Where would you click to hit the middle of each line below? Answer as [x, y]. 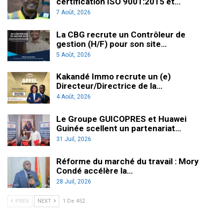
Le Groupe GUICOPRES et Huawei [121, 119]
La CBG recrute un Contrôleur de [121, 34]
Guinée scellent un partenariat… [119, 129]
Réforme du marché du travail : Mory [128, 161]
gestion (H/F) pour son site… [111, 44]
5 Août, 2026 [74, 55]
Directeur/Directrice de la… [109, 86]
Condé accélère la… [94, 170]
